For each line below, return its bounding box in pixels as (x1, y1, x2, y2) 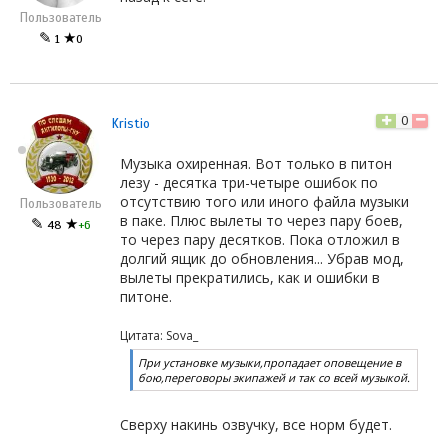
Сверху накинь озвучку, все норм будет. (120, 414, 392, 434)
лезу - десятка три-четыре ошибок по (120, 172, 378, 192)
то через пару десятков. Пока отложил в (120, 229, 400, 249)
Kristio (112, 115, 150, 132)
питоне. (120, 286, 172, 306)
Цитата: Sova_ (120, 326, 198, 344)
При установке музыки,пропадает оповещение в (138, 354, 401, 370)
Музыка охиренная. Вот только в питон (120, 153, 392, 173)
